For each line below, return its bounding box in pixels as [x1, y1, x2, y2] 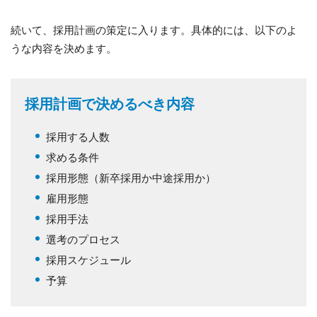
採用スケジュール [46, 252, 131, 267]
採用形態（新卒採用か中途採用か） [46, 170, 216, 185]
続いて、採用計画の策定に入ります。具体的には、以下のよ [11, 22, 297, 38]
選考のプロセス [46, 231, 120, 247]
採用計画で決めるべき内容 [25, 93, 195, 114]
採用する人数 [46, 129, 110, 144]
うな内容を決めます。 [11, 40, 117, 56]
